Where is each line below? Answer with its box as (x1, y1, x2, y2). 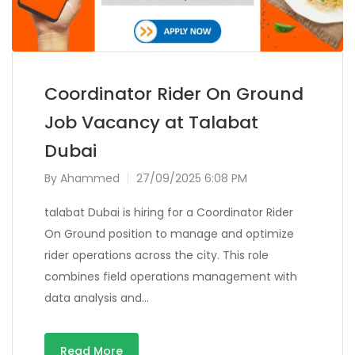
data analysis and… (44, 290, 149, 307)
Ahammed (60, 170, 120, 187)
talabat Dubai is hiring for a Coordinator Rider (44, 204, 293, 221)
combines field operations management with (44, 269, 297, 285)
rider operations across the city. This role (44, 247, 269, 264)
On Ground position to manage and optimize (44, 226, 294, 242)
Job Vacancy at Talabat (44, 110, 258, 136)
